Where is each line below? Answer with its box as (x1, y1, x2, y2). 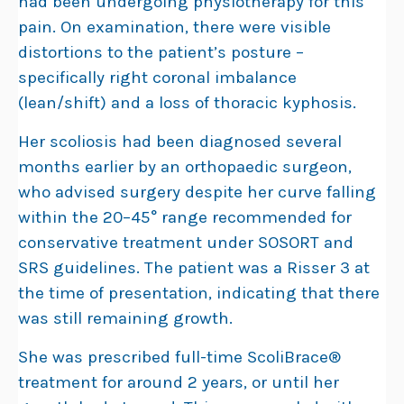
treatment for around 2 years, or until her (18, 372, 339, 392)
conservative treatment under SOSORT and (18, 232, 353, 252)
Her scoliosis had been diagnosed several (18, 131, 342, 151)
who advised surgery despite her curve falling (18, 181, 376, 202)
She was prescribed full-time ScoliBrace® (18, 346, 341, 367)
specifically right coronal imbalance (18, 67, 297, 87)
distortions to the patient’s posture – (18, 41, 304, 62)
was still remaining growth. (18, 308, 233, 328)
